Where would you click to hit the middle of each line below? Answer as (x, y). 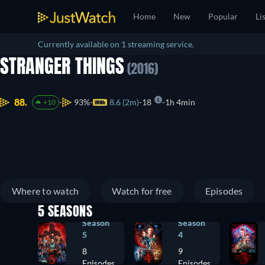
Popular (223, 16)
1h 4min (180, 102)
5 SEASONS (65, 212)
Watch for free (142, 191)
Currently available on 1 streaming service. (116, 44)
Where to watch (46, 191)
